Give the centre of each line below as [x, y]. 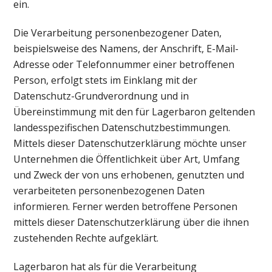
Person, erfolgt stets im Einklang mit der [106, 80]
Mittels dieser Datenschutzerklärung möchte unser [130, 144]
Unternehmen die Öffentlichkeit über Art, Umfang [127, 159]
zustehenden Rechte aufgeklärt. [86, 238]
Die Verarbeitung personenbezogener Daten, [118, 33]
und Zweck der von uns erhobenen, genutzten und [129, 175]
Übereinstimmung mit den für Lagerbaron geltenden [134, 112]
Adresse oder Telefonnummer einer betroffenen [124, 65]
